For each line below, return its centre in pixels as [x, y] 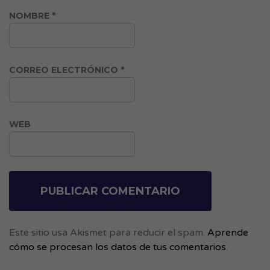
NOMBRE [30, 15]
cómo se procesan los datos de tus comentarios [118, 247]
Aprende [228, 232]
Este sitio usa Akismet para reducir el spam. [108, 232]
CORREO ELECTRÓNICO [65, 70]
